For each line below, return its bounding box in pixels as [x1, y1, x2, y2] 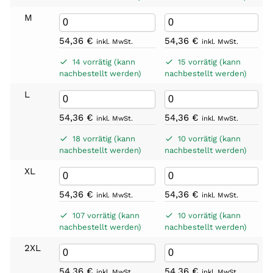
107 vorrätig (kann [72, 210, 140, 220]
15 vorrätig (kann [177, 57, 241, 66]
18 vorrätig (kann [72, 133, 135, 143]
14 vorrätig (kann [72, 57, 135, 66]
